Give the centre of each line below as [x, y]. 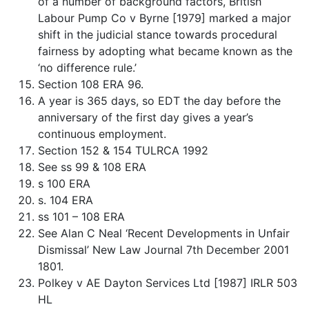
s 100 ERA [64, 183]
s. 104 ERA [66, 200]
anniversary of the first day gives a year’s [146, 117]
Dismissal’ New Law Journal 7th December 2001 [163, 249]
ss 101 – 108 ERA [81, 216]
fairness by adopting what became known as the [165, 51]
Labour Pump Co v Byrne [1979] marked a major [165, 18]
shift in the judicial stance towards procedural [158, 34]
